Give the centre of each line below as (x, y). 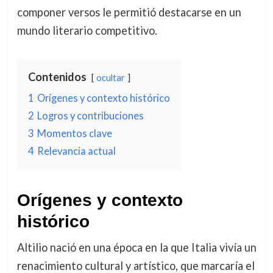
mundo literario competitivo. (87, 30)
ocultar (110, 77)
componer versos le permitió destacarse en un (129, 12)
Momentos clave (74, 133)
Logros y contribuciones (90, 115)
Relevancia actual (76, 151)
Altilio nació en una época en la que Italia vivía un (136, 247)
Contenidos (57, 76)
